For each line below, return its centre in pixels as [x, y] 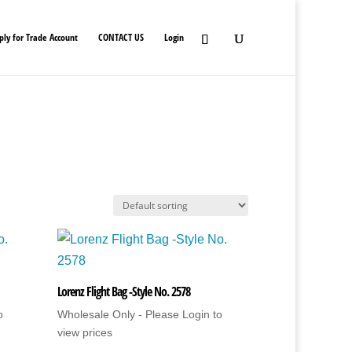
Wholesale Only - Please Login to [140, 314]
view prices [85, 332]
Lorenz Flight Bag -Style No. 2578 [124, 291]
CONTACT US [121, 37]
